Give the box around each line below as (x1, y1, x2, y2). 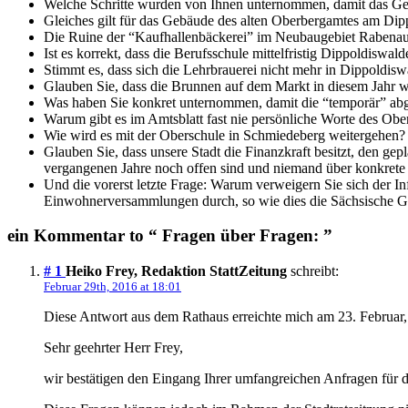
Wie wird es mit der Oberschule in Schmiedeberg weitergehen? (44, 127, 405, 143)
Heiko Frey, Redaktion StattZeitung (66, 263, 291, 280)
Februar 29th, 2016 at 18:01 (44, 280, 181, 294)
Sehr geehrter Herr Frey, (44, 340, 183, 356)
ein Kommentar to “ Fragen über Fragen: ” (7, 226, 332, 246)
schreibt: (291, 263, 339, 280)
